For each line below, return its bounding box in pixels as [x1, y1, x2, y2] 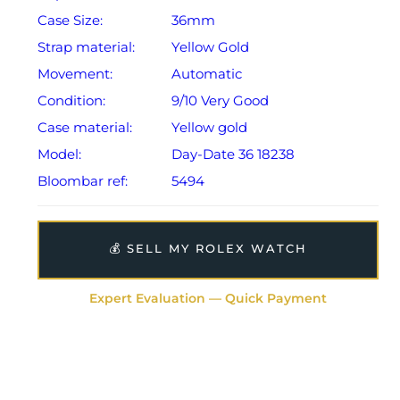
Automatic [171, 65, 242, 83]
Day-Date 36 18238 [171, 146, 295, 163]
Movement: [37, 65, 112, 83]
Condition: [37, 92, 105, 110]
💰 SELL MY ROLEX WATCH [109, 241, 307, 256]
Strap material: [37, 38, 135, 56]
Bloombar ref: [37, 172, 128, 190]
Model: [37, 146, 81, 163]
